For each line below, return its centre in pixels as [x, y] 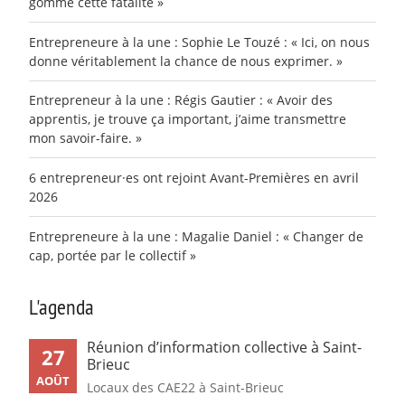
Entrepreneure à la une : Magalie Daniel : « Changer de [196, 236]
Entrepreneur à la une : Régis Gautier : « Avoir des [181, 100]
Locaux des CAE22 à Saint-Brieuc [185, 388]
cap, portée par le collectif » [113, 255]
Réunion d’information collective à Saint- [224, 348]
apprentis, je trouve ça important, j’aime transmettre [188, 119]
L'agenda [61, 307]
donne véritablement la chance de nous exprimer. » [186, 61]
